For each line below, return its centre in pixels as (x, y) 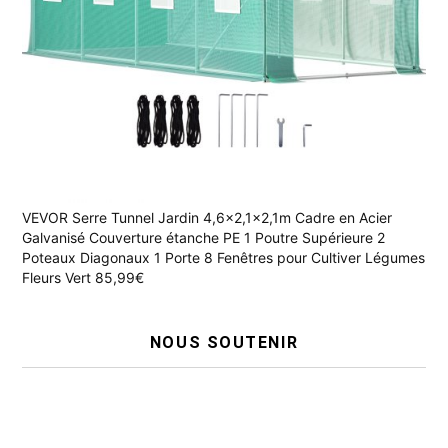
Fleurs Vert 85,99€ (83, 278)
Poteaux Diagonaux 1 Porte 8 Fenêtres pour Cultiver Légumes (223, 258)
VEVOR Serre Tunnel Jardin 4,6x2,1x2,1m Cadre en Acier (207, 218)
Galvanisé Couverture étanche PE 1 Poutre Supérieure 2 (203, 238)
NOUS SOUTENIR (224, 343)
